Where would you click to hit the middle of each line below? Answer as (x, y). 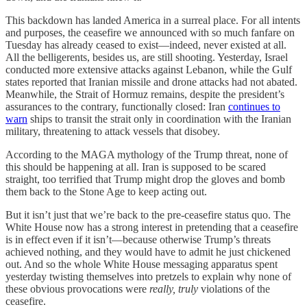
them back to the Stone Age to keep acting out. (106, 191)
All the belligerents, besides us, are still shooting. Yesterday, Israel (147, 57)
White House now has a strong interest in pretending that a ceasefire (152, 227)
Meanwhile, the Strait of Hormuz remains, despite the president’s (145, 94)
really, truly (175, 288)
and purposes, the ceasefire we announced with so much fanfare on (150, 32)
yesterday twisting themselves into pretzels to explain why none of (148, 276)
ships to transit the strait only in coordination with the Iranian (159, 119)
